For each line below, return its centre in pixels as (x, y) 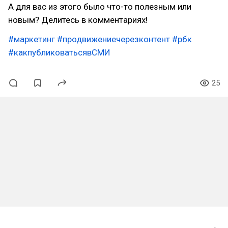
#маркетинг (32, 39)
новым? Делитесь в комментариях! (78, 20)
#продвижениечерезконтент (113, 39)
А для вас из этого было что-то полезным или (100, 7)
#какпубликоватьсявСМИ (59, 52)
